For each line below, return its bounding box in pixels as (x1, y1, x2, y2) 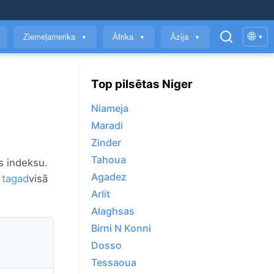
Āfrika (113, 32, 136, 42)
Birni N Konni (91, 222, 151, 235)
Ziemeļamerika (23, 32, 78, 42)
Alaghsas (91, 205, 135, 218)
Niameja (91, 102, 128, 115)
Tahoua (91, 154, 126, 166)
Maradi (91, 119, 123, 132)
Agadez (91, 171, 127, 183)
